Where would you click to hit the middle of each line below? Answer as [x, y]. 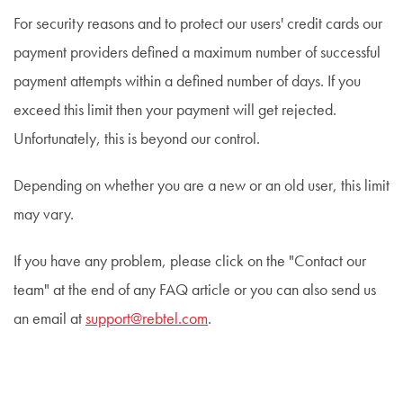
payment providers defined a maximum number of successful [197, 53]
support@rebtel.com [147, 319]
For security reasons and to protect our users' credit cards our [198, 24]
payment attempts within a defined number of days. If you [187, 82]
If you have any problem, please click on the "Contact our [190, 262]
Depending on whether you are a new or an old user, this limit [201, 186]
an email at [49, 319]
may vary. [45, 215]
